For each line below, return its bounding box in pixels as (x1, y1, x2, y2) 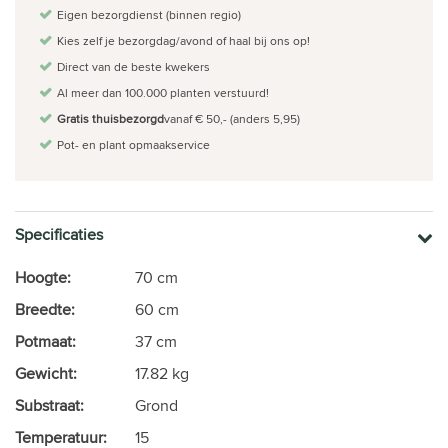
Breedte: (15, 297, 75, 321)
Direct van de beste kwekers (57, 57, 210, 75)
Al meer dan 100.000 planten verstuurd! (57, 83, 269, 101)
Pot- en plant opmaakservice (57, 135, 210, 153)
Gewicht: (15, 361, 77, 385)
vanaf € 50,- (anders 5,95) (164, 109, 300, 127)
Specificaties (15, 222, 103, 246)
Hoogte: (15, 265, 71, 289)
